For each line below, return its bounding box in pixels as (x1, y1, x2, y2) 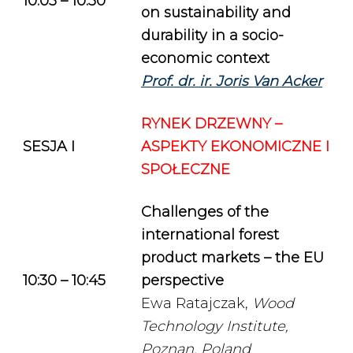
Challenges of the (141, 203, 269, 221)
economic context (141, 50, 269, 67)
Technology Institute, (141, 318, 288, 335)
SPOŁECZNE (141, 161, 230, 178)
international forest (141, 226, 279, 243)
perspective (141, 272, 224, 289)
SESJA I (23, 138, 75, 155)
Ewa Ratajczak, (141, 295, 252, 312)
